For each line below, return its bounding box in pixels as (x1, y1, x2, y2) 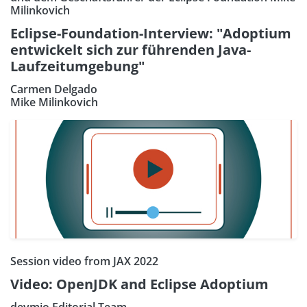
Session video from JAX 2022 (10, 254, 158, 269)
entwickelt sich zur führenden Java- (10, 40, 251, 59)
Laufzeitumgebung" (10, 56, 145, 75)
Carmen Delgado (10, 81, 97, 97)
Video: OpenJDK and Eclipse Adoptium (10, 275, 269, 294)
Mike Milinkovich (10, 94, 98, 110)
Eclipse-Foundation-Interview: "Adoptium (10, 23, 291, 42)
